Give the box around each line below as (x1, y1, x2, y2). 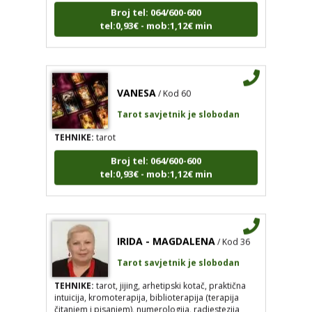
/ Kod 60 (157, 77, 191, 89)
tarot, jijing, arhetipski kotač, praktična (93, 269, 246, 281)
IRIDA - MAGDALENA (116, 224, 215, 237)
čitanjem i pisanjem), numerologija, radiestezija (54, 292, 240, 305)
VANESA (116, 75, 156, 89)
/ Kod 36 (217, 225, 250, 237)
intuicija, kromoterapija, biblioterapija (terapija (54, 281, 239, 293)
